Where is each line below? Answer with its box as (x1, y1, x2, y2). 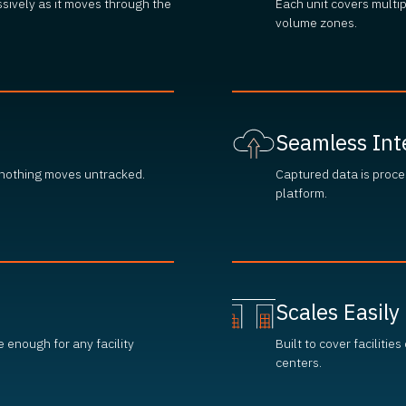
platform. (275, 184, 327, 201)
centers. (275, 354, 322, 372)
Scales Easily (275, 297, 400, 327)
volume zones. (275, 14, 357, 32)
